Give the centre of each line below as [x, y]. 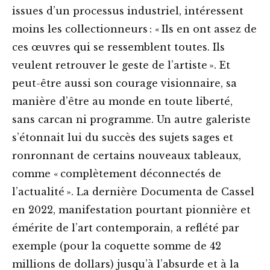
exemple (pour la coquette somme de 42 [117, 246]
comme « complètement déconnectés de [117, 174]
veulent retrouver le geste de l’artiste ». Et [121, 65]
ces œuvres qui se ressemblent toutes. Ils [118, 47]
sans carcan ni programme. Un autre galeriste [131, 120]
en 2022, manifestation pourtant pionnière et [131, 210]
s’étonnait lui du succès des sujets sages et [123, 138]
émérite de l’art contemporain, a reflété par [126, 228]
